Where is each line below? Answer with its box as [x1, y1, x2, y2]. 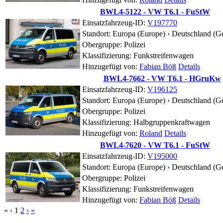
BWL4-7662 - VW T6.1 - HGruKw [103, 74, 221, 83]
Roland [139, 128, 162, 137]
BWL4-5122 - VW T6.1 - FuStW [100, 7, 210, 16]
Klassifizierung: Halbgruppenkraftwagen [82, 117, 210, 126]
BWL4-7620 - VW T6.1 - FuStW [100, 140, 210, 149]
